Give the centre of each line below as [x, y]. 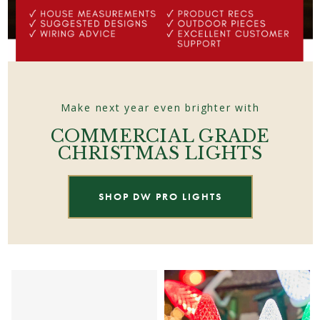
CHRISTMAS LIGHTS [160, 153]
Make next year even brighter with [160, 107]
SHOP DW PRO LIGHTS [160, 196]
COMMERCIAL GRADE [160, 136]
